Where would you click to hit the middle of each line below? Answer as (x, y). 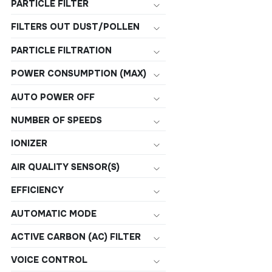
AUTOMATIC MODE (54, 213)
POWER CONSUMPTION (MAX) (79, 74)
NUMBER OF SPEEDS (56, 121)
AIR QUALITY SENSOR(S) (65, 167)
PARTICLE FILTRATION (61, 50)
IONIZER (29, 144)
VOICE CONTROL (49, 260)
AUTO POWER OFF (53, 97)
